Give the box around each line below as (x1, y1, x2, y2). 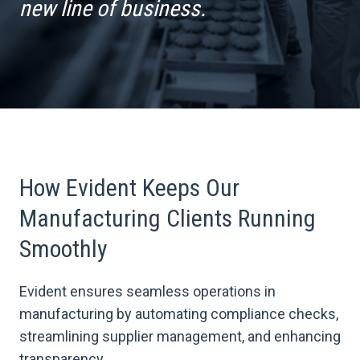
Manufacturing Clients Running (19, 204, 316, 233)
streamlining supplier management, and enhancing (19, 328, 341, 346)
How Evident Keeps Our (19, 174, 239, 202)
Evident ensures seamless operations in (19, 283, 276, 301)
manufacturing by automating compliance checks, (19, 305, 338, 323)
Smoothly (19, 235, 108, 264)
